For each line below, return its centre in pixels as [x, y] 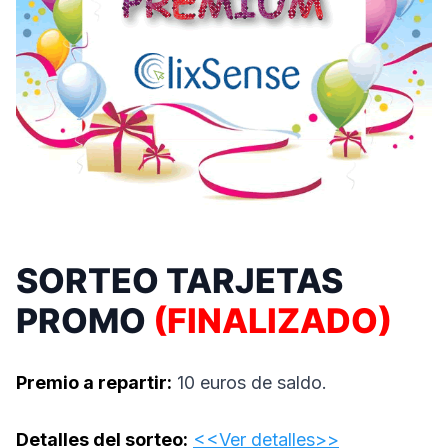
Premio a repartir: [94, 382]
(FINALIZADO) [272, 320]
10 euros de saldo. [249, 382]
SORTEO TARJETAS [179, 280]
